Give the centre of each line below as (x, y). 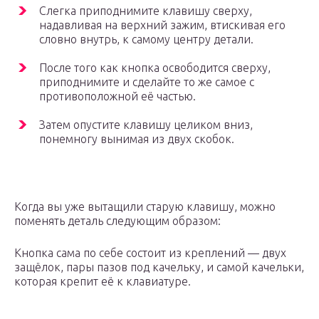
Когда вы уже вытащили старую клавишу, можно (145, 207)
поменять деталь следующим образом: (117, 221)
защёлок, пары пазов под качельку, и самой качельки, (159, 267)
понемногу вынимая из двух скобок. (137, 139)
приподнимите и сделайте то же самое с (147, 82)
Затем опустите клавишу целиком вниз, (146, 125)
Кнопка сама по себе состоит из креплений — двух (150, 253)
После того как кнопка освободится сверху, (155, 68)
